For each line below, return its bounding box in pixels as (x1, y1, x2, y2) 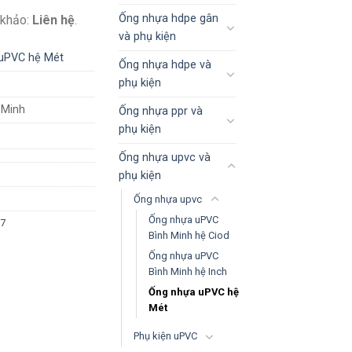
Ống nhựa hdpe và (119, 57, 211, 71)
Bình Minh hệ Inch (148, 265, 227, 277)
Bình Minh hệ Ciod (148, 229, 229, 241)
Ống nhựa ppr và (119, 104, 203, 118)
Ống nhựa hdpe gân (119, 11, 218, 25)
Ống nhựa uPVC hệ (148, 285, 239, 298)
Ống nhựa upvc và (119, 150, 211, 164)
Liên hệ (32, 12, 75, 27)
